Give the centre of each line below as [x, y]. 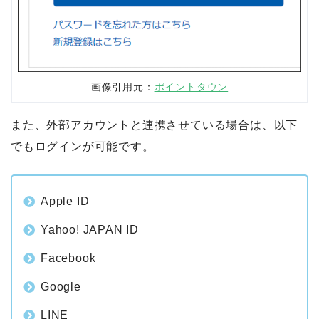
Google [61, 287]
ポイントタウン [191, 88]
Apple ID [65, 202]
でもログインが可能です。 [83, 147]
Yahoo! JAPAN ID [90, 230]
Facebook [68, 258]
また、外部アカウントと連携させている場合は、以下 [155, 125]
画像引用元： [122, 88]
